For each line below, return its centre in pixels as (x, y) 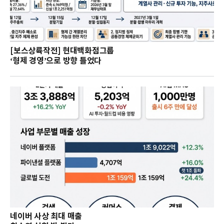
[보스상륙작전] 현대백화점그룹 (62, 51)
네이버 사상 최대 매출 (46, 217)
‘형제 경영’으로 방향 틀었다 (56, 61)
